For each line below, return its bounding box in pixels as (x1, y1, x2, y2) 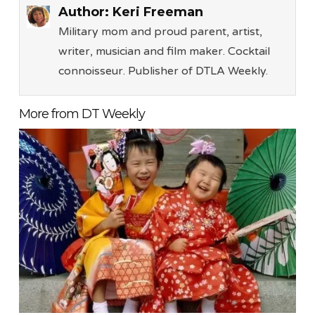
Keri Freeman (112, 4, 203, 20)
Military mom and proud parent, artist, (58, 24, 262, 39)
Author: (58, 4, 112, 20)
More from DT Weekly (19, 105, 146, 122)
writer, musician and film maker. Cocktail (58, 44, 270, 58)
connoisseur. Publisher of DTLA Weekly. (58, 63, 268, 78)
